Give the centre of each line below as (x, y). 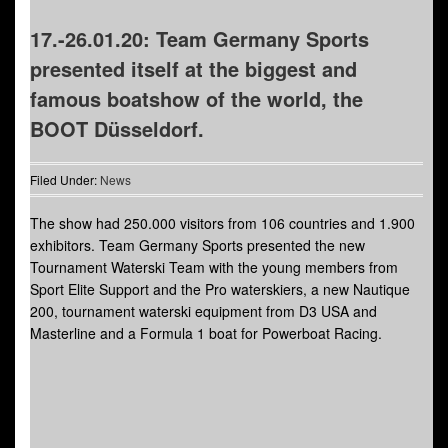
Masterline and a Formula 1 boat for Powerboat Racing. (206, 332)
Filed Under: (65, 179)
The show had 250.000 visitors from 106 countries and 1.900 (222, 222)
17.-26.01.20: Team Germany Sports (199, 38)
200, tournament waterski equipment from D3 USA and (203, 310)
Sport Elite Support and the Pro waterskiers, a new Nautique (220, 288)
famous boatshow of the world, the (196, 98)
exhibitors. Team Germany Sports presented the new (197, 244)
